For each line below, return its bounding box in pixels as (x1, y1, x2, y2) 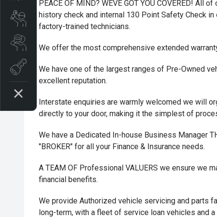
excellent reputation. (39, 76, 107, 85)
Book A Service (27, 13, 74, 23)
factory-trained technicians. (39, 22, 130, 31)
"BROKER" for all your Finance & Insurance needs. (39, 142, 205, 151)
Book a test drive (27, 62, 80, 71)
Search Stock (27, 37, 68, 47)
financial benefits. (39, 175, 98, 184)
